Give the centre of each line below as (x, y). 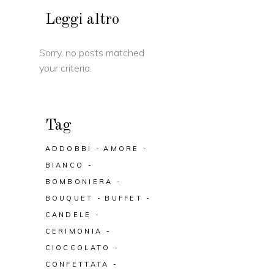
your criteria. (65, 68)
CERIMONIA (74, 231)
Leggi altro (82, 20)
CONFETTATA (77, 264)
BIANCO (65, 165)
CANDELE (68, 215)
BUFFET (124, 198)
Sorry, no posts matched (91, 53)
